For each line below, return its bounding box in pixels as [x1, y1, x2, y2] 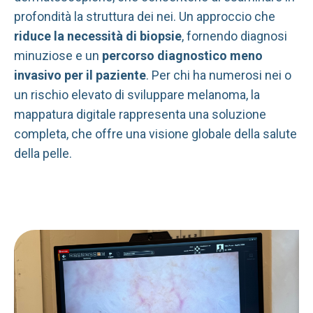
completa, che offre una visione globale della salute [14, 126, 297, 142]
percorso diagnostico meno [102, 48, 263, 64]
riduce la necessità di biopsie [14, 29, 182, 44]
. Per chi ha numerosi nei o [146, 68, 291, 83]
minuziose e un [14, 48, 102, 64]
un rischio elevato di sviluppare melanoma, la [14, 87, 260, 103]
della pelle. [14, 146, 72, 161]
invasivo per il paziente [14, 68, 146, 83]
